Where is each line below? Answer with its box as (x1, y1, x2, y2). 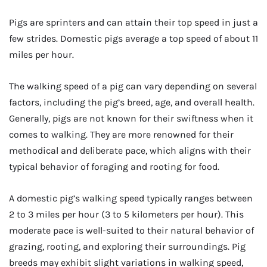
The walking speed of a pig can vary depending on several (9, 80, 257, 92)
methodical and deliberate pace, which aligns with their (9, 145, 251, 157)
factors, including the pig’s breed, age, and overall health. (9, 97, 254, 108)
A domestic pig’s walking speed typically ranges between (9, 193, 253, 204)
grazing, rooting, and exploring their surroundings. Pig (9, 241, 246, 253)
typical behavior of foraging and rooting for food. (9, 161, 219, 173)
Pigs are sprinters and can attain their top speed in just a (9, 16, 258, 28)
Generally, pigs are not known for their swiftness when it (9, 113, 253, 125)
